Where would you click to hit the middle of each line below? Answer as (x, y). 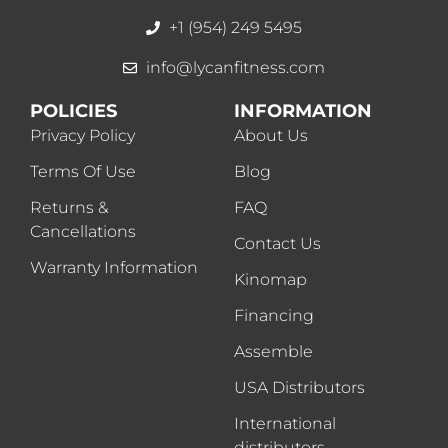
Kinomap (270, 280)
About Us (271, 136)
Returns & (69, 208)
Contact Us (277, 244)
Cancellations (83, 232)
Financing (274, 316)
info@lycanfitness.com (235, 68)
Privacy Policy (82, 136)
